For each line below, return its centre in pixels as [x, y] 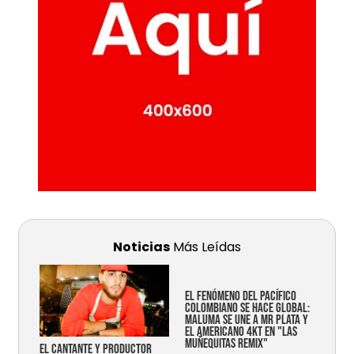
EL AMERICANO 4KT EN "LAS [241, 332]
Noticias [141, 247]
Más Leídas [205, 247]
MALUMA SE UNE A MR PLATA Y [247, 320]
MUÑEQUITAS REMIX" [226, 344]
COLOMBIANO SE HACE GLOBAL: [247, 309]
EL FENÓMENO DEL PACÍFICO [241, 297]
